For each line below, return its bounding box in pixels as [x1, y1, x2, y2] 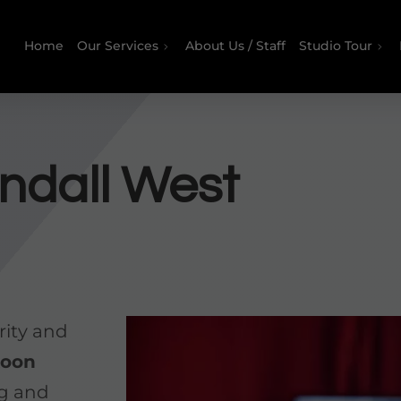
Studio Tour [299, 38, 373, 55]
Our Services [77, 38, 159, 55]
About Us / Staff [184, 38, 286, 55]
